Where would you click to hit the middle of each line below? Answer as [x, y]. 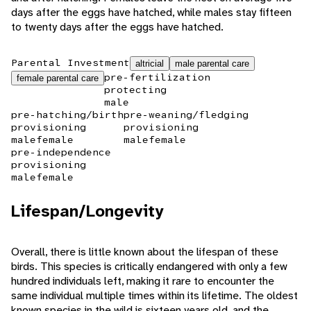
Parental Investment [70, 63]
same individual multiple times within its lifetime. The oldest [154, 296]
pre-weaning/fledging [186, 115]
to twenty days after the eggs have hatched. [117, 27]
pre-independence [61, 152]
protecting [135, 90]
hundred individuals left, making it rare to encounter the [143, 281]
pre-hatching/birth [67, 115]
